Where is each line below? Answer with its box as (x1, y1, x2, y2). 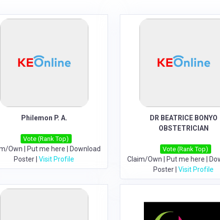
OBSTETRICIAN (158, 124, 209, 132)
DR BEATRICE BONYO (149, 114, 218, 122)
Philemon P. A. (21, 114, 67, 122)
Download (69, 145, 101, 153)
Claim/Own (127, 155, 162, 163)
